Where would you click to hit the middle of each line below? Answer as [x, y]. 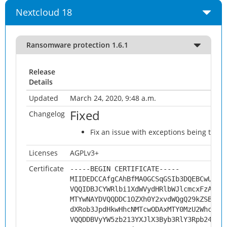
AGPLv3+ [84, 153]
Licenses [43, 153]
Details [41, 82]
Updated [44, 98]
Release [42, 72]
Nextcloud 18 [44, 12]
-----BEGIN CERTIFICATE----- [125, 169]
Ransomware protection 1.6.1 [77, 45]
